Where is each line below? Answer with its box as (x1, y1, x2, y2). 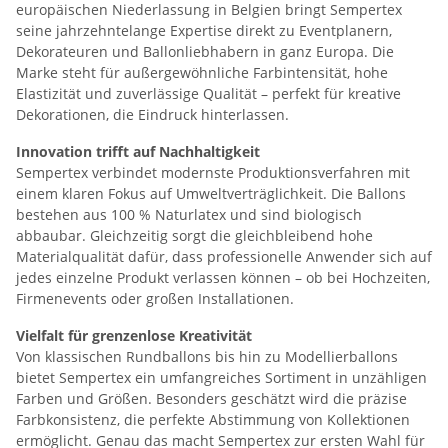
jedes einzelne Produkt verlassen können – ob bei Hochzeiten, (16, 267, 430, 287)
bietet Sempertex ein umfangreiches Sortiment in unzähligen (16, 367, 427, 387)
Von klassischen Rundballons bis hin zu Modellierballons (16, 346, 398, 366)
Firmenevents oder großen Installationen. (16, 288, 294, 308)
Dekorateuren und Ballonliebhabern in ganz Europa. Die (16, 41, 394, 61)
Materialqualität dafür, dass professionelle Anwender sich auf (16, 246, 432, 266)
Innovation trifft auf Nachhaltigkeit (16, 141, 260, 161)
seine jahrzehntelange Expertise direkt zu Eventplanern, (16, 20, 392, 40)
